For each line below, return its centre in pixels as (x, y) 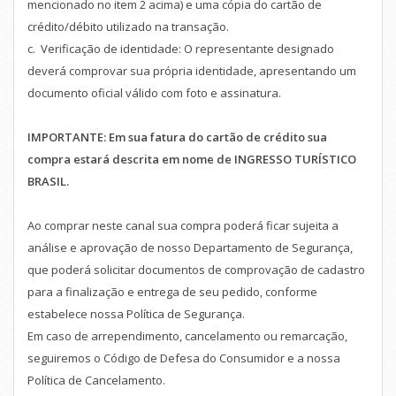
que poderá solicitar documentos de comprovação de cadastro (196, 269)
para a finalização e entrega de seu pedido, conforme (172, 291)
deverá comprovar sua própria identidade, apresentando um (192, 70)
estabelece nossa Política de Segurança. (136, 313)
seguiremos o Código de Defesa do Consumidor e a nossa (184, 358)
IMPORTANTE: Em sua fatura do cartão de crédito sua (177, 137)
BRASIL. (48, 181)
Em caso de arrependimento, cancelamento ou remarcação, (187, 335)
